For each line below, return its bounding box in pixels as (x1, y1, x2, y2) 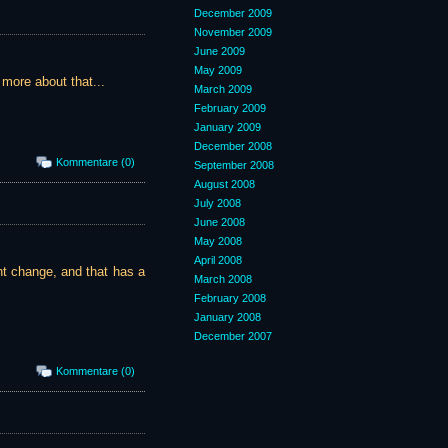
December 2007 (194, 330, 272, 342)
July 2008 (194, 197, 241, 209)
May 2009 (194, 64, 242, 76)
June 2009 (194, 45, 245, 57)
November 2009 (194, 26, 272, 38)
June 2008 (194, 216, 245, 228)
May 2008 (194, 235, 242, 247)
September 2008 (194, 159, 274, 171)
